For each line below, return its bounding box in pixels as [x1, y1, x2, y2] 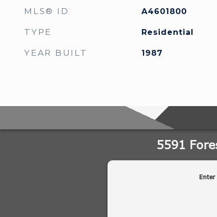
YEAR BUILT [24, 48, 88, 58]
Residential [141, 28, 194, 37]
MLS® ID [24, 6, 69, 16]
